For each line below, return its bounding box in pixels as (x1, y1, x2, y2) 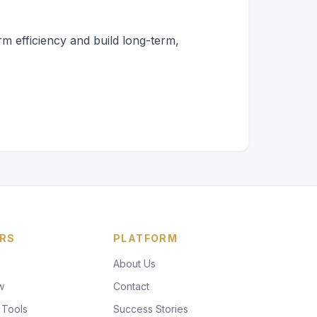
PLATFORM (113, 231, 178, 244)
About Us (113, 257, 156, 270)
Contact (113, 279, 149, 292)
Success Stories (113, 302, 188, 315)
